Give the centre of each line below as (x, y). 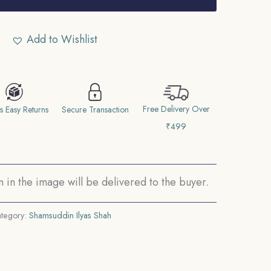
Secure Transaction (95, 109)
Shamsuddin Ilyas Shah (70, 216)
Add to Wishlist (62, 39)
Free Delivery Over (176, 109)
